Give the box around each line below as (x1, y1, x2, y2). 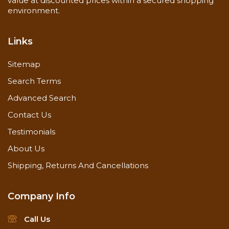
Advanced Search (8, 93, 76, 103)
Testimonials (8, 127, 55, 137)
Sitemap (8, 59, 40, 70)
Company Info (8, 191, 75, 202)
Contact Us (8, 110, 51, 120)
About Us (8, 144, 44, 154)
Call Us (24, 214, 50, 224)
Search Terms (8, 76, 61, 86)
